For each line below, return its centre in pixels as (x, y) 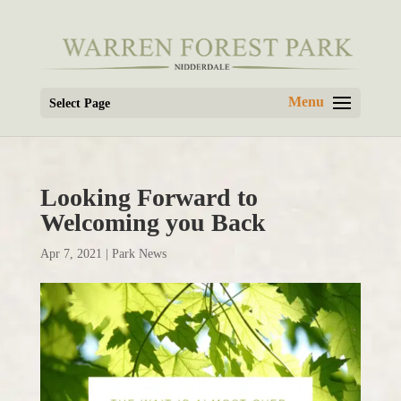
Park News (139, 254)
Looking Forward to (149, 197)
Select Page (79, 103)
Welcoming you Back (153, 222)
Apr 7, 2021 (71, 254)
